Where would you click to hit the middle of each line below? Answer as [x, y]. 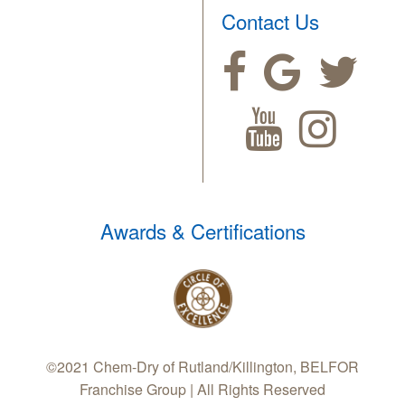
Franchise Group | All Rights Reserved [202, 390]
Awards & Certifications [202, 231]
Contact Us [270, 21]
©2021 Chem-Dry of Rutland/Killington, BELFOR [202, 367]
